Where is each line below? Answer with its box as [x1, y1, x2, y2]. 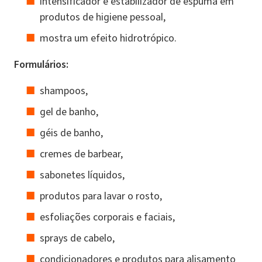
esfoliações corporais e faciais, [40, 209, 175, 224]
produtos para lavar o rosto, [40, 188, 162, 203]
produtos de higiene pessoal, [40, 9, 166, 24]
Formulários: [14, 57, 68, 71]
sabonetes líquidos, [40, 167, 125, 182]
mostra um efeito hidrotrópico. [40, 30, 177, 45]
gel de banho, [40, 104, 98, 119]
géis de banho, [40, 125, 103, 140]
